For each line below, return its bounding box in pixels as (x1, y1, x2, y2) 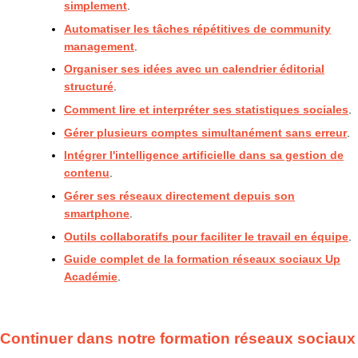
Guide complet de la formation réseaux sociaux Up (64, 253, 340, 266)
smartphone (64, 207, 129, 221)
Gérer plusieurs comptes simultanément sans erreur (64, 125, 347, 139)
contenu (64, 166, 109, 180)
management (64, 39, 134, 53)
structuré (64, 80, 113, 93)
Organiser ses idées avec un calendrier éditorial (64, 62, 324, 76)
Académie (64, 270, 117, 284)
